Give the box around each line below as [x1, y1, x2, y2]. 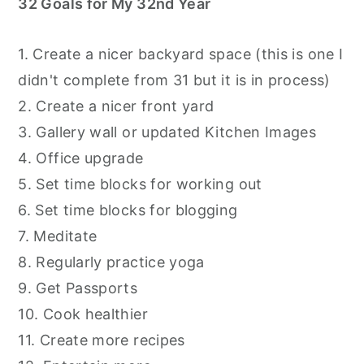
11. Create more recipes [18, 331, 185, 349]
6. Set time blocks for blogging [18, 201, 238, 219]
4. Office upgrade [18, 149, 144, 167]
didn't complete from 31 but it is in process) [18, 71, 331, 89]
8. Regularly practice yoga [18, 253, 205, 271]
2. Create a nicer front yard [18, 97, 214, 115]
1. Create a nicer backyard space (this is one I [18, 45, 344, 63]
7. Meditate [18, 227, 97, 245]
